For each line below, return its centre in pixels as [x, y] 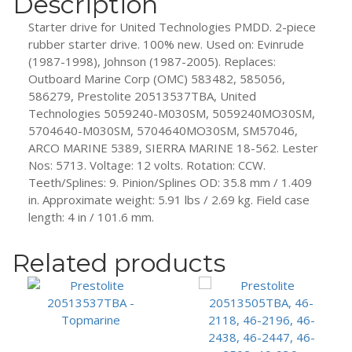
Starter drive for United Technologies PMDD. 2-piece [172, 27]
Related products [119, 263]
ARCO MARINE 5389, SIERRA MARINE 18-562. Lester [173, 148]
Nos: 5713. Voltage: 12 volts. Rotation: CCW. [147, 165]
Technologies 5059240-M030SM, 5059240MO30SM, [172, 114]
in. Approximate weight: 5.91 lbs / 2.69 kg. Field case [169, 200]
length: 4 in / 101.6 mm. [91, 217]
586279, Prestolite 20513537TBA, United [142, 96]
